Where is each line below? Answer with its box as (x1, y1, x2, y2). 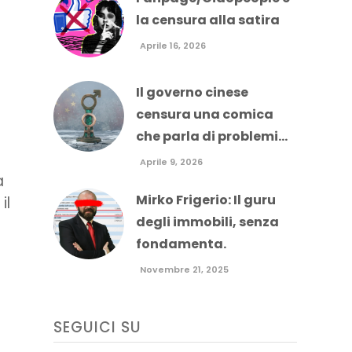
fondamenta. (135, 235, 226, 253)
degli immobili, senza (135, 213, 279, 231)
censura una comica (135, 105, 273, 123)
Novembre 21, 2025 (139, 263, 229, 276)
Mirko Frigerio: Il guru (135, 191, 276, 209)
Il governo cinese (135, 83, 248, 101)
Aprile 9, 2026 (139, 156, 203, 168)
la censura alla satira (135, 11, 280, 29)
